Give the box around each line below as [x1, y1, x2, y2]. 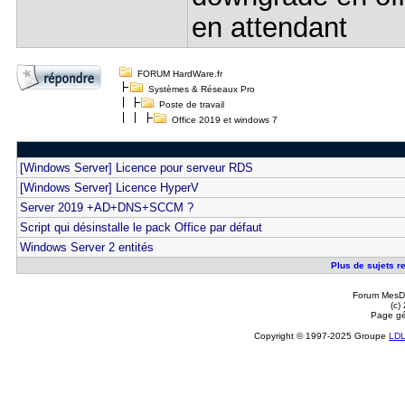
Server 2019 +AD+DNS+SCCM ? [19, 201, 193, 214]
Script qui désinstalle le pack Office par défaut [19, 221, 262, 234]
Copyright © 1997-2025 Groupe [254, 331, 389, 341]
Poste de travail [158, 99, 224, 109]
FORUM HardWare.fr [137, 69, 222, 79]
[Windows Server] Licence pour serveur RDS [19, 161, 253, 174]
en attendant [191, 12, 347, 42]
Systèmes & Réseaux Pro [147, 84, 255, 94]
